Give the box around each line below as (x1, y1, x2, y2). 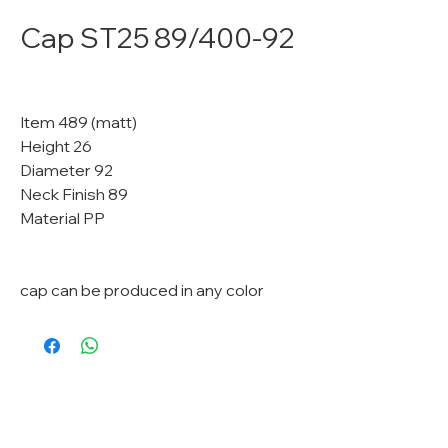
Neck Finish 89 (20, 184, 128, 204)
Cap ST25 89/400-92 (20, 20, 295, 55)
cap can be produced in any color (20, 280, 267, 300)
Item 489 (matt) (20, 112, 137, 132)
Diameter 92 (20, 160, 113, 180)
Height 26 (20, 136, 92, 156)
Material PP (20, 208, 105, 228)
